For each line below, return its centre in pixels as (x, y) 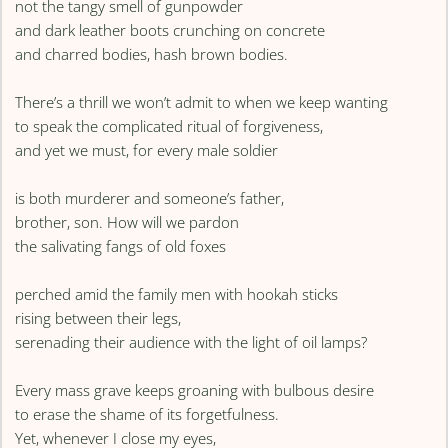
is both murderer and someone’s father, (150, 197)
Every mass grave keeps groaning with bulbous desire (195, 389)
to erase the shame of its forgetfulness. (147, 413)
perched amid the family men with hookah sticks (177, 293)
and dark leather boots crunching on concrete (170, 29)
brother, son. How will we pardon (127, 221)
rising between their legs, (98, 317)
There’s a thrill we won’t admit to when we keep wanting (202, 101)
